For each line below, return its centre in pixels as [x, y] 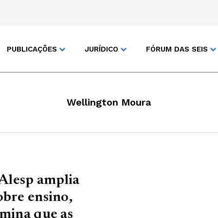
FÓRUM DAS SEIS [177, 49]
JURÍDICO [101, 49]
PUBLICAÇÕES [32, 49]
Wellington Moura [109, 102]
